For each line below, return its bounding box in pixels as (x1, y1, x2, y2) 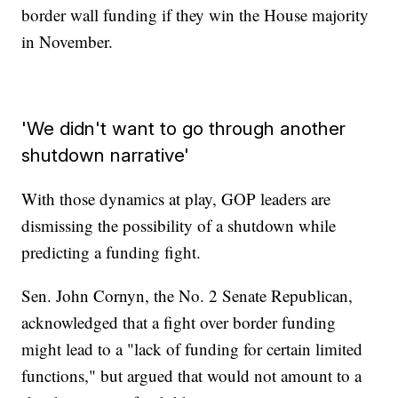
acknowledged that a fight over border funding (21, 311, 337, 334)
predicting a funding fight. (21, 241, 202, 264)
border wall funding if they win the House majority (21, 4, 370, 27)
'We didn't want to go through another (21, 117, 346, 140)
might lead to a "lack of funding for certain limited (21, 338, 363, 361)
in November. (21, 30, 114, 53)
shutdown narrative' (21, 144, 190, 167)
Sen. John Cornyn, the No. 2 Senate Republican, (21, 284, 354, 307)
